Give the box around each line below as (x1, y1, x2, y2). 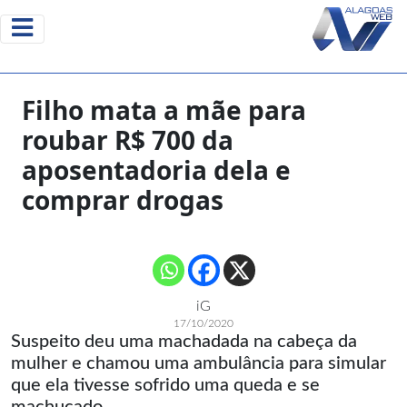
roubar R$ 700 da (22, 123, 233, 157)
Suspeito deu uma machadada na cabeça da (11, 333, 357, 351)
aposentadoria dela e (22, 153, 291, 187)
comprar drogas (22, 183, 223, 217)
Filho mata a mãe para (22, 93, 306, 127)
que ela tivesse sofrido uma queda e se (11, 376, 320, 394)
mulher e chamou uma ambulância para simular (11, 354, 386, 372)
